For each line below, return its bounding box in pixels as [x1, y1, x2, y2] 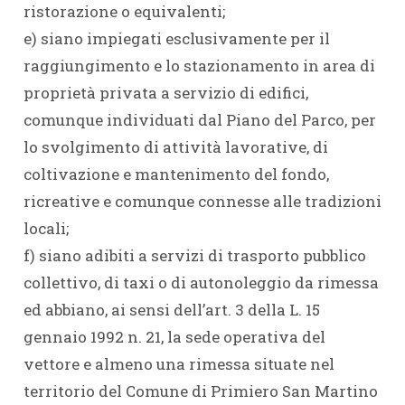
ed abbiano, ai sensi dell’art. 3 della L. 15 [23, 299, 320, 320]
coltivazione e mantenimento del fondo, [23, 164, 329, 184]
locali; [23, 218, 69, 239]
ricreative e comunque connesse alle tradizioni [23, 191, 381, 212]
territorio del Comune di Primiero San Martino [23, 381, 378, 401]
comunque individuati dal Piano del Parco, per [23, 109, 376, 130]
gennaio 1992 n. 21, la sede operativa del [23, 326, 325, 347]
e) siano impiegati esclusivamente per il [23, 28, 330, 49]
